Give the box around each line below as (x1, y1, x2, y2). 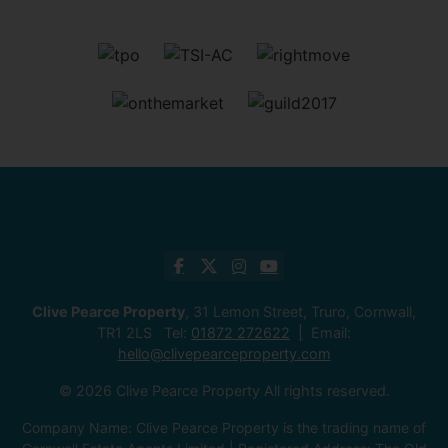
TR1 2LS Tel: (97, 323, 191, 341)
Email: (311, 323, 351, 341)
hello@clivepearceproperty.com (117, 344, 331, 362)
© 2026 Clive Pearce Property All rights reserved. (58, 381, 390, 399)
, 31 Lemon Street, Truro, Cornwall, (185, 302, 416, 320)
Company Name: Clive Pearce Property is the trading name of (22, 418, 426, 436)
